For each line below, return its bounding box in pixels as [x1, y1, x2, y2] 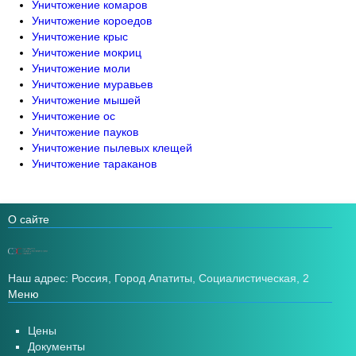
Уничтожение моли [32, 62, 130, 75]
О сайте [8, 213, 49, 226]
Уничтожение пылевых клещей [32, 141, 192, 154]
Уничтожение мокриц [32, 46, 141, 59]
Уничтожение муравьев [32, 78, 153, 91]
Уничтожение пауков [32, 126, 138, 138]
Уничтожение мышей [32, 94, 141, 106]
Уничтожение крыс [32, 30, 128, 43]
